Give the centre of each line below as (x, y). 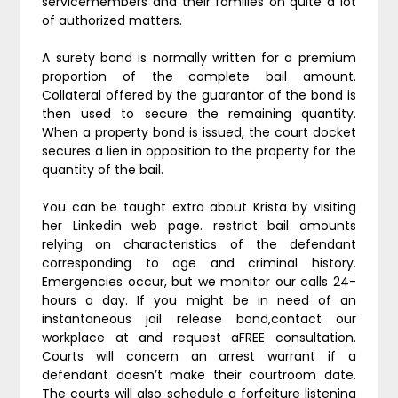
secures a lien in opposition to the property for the (199, 151)
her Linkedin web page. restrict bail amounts (199, 226)
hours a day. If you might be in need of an (199, 300)
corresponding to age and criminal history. (199, 263)
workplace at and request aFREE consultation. (199, 338)
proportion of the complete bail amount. (199, 76)
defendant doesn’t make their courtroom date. (199, 375)
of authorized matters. (112, 20)
